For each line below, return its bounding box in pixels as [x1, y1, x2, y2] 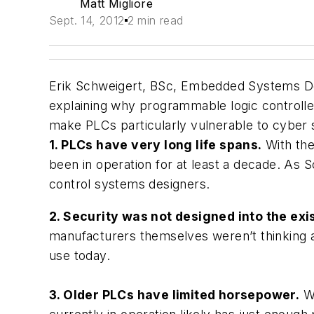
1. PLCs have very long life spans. [49, 137, 262, 152]
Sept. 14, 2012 [49, 13, 125, 27]
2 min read [127, 13, 184, 27]
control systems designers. [49, 177, 210, 191]
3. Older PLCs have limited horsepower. [49, 287, 300, 302]
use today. [49, 247, 111, 263]
